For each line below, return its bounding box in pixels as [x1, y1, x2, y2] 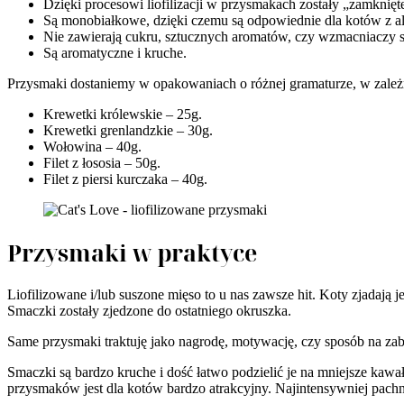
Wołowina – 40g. [43, 139, 142, 154]
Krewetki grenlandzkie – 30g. [43, 123, 213, 138]
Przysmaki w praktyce [7, 236, 257, 268]
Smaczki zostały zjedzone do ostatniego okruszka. [7, 302, 291, 318]
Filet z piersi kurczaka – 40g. [43, 171, 207, 187]
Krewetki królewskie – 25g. [43, 106, 202, 122]
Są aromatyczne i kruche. [43, 45, 187, 60]
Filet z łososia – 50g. [43, 155, 161, 170]
